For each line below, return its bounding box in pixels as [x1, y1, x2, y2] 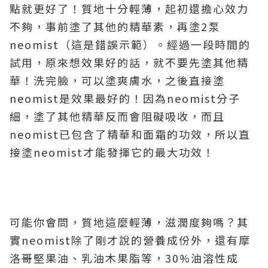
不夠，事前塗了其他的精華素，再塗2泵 [10, 19, 220, 34]
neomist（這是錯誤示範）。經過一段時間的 [10, 36, 251, 52]
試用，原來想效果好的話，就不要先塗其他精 [10, 54, 249, 70]
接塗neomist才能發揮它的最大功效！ [10, 144, 215, 160]
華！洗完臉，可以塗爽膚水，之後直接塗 [10, 72, 225, 88]
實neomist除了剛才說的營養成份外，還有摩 [10, 232, 251, 248]
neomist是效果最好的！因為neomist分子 [10, 90, 240, 106]
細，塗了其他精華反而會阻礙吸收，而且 [10, 108, 225, 124]
